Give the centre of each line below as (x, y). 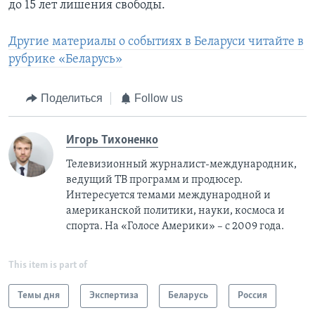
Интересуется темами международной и (168, 195)
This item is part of (48, 265)
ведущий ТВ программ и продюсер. (154, 180)
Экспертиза (114, 295)
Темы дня (39, 295)
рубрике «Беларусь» (65, 60)
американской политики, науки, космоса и (175, 211)
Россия (252, 295)
